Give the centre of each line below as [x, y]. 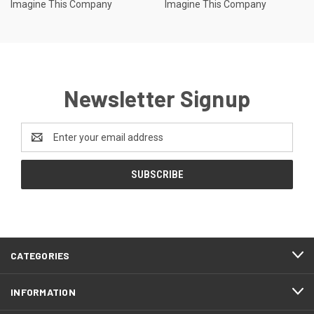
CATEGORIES [40, 255]
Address [40, 144]
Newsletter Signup [157, 98]
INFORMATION [43, 292]
